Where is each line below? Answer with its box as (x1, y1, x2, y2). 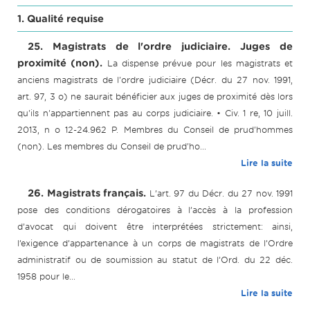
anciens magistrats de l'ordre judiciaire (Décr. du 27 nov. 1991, (17, 75, 293, 86)
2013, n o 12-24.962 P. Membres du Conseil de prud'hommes (17, 125, 293, 136)
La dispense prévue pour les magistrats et (107, 58, 293, 69)
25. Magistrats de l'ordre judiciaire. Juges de (28, 41, 293, 53)
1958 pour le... (17, 271, 75, 282)
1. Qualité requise (17, 13, 104, 25)
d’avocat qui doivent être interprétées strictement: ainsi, (17, 221, 293, 232)
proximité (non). (17, 57, 103, 69)
